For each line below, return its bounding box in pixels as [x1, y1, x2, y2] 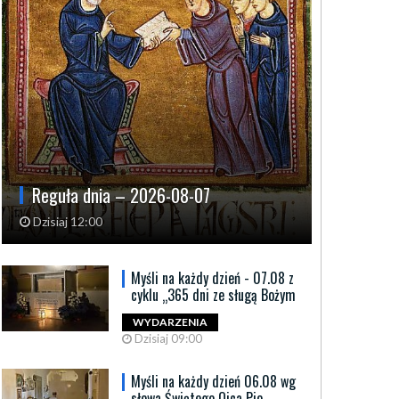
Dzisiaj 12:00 [30, 213, 102, 229]
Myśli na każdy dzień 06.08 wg [131, 370, 296, 392]
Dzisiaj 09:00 [132, 330, 202, 346]
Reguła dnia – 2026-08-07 [32, 181, 210, 208]
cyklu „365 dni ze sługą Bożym [131, 283, 296, 305]
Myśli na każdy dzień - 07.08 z [131, 266, 294, 289]
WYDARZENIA [133, 315, 208, 330]
